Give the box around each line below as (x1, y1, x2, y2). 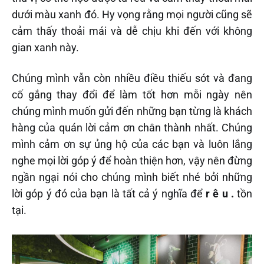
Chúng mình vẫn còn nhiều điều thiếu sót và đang (12, 72, 252, 85)
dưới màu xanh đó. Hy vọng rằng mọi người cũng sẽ (12, 8, 252, 21)
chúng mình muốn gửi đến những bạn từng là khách (12, 105, 252, 118)
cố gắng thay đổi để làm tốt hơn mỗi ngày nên (12, 88, 252, 101)
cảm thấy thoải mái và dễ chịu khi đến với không (12, 25, 252, 38)
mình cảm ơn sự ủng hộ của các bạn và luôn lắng (12, 138, 252, 151)
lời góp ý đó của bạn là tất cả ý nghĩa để (12, 187, 206, 200)
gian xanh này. (12, 41, 79, 54)
